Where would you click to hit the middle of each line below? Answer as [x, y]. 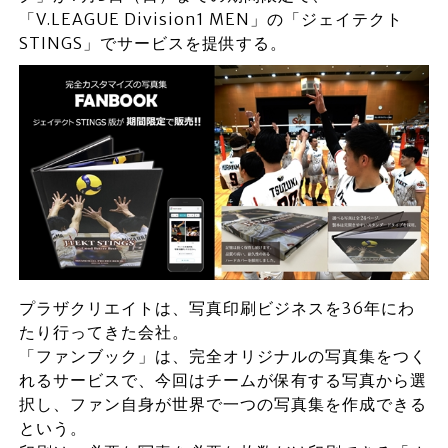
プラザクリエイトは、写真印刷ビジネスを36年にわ [216, 308]
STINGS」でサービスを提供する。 [152, 43]
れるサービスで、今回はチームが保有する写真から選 [222, 380]
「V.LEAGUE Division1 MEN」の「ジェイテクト [210, 19]
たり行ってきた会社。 [103, 332]
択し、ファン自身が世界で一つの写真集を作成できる [222, 404]
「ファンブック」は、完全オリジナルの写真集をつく [222, 356]
